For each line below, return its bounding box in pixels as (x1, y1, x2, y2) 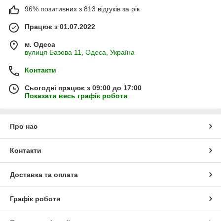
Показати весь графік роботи (25, 91, 128, 100)
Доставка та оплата (10, 170, 78, 179)
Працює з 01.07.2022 (25, 22, 95, 31)
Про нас (10, 122, 37, 130)
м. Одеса (25, 40, 55, 48)
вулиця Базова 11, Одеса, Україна (25, 48, 135, 56)
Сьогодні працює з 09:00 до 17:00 (25, 83, 142, 92)
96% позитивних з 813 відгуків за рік (25, 4, 140, 13)
